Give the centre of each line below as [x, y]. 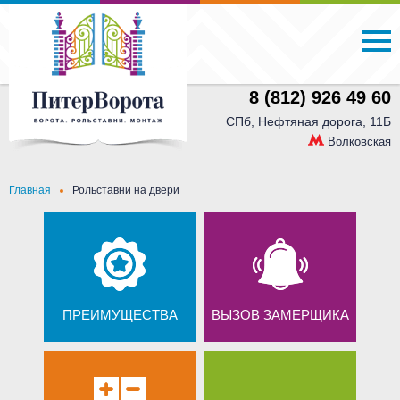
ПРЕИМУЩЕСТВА [120, 315]
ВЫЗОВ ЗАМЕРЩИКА [280, 315]
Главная [30, 190]
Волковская [359, 142]
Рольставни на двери [126, 190]
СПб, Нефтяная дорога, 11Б [308, 121]
